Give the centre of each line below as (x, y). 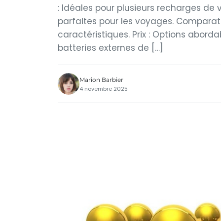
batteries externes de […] (110, 48)
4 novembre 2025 (104, 89)
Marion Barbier (101, 79)
